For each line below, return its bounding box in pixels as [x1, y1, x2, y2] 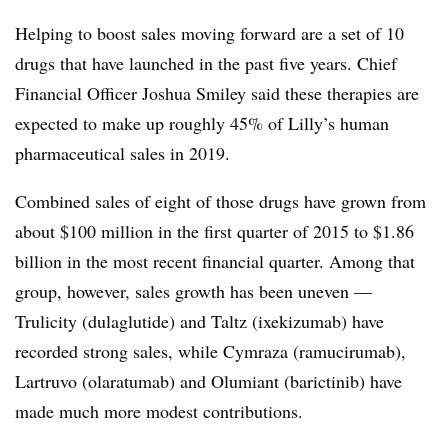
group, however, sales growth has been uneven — [15, 278, 372, 303]
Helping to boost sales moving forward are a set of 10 [15, 20, 404, 45]
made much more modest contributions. [15, 398, 309, 423]
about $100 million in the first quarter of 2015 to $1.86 [15, 218, 414, 243]
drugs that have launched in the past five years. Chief [15, 50, 397, 75]
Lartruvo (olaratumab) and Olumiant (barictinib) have [15, 368, 402, 393]
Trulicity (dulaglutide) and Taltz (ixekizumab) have [15, 308, 384, 333]
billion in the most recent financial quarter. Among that [15, 248, 415, 273]
